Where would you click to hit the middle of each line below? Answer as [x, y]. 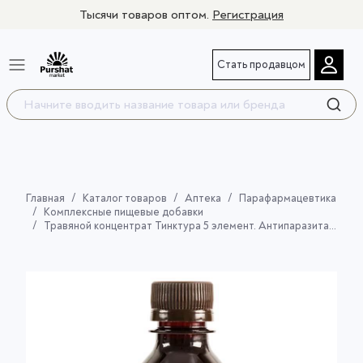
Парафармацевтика [288, 199]
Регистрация [248, 15]
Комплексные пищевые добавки [124, 212]
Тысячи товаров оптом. [146, 15]
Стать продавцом [261, 64]
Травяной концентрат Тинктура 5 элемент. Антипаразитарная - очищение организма [186, 226]
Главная [45, 199]
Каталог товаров [125, 199]
